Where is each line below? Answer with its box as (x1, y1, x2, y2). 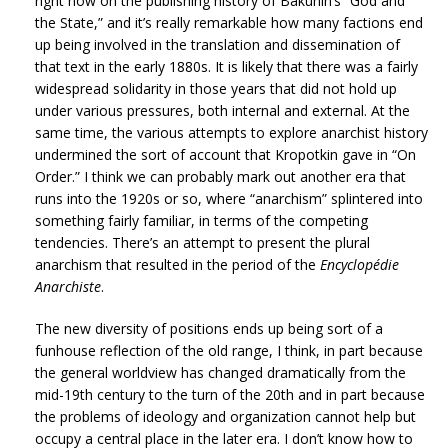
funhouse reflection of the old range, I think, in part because (35, 341, 423, 361)
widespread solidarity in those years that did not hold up (35, 79, 397, 99)
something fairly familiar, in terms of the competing (35, 211, 368, 231)
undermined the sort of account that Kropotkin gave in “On (35, 145, 416, 165)
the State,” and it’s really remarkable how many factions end (35, 13, 423, 33)
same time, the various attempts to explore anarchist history (35, 123, 428, 143)
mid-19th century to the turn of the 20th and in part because (35, 385, 425, 405)
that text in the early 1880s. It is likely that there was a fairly (35, 57, 418, 77)
